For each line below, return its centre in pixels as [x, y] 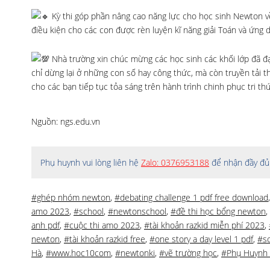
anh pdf [46, 225]
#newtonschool [137, 211]
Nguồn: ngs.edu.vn [66, 121]
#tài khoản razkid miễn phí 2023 [204, 225]
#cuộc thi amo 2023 [102, 225]
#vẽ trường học [188, 253]
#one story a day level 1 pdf [201, 239]
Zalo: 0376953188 [175, 162]
